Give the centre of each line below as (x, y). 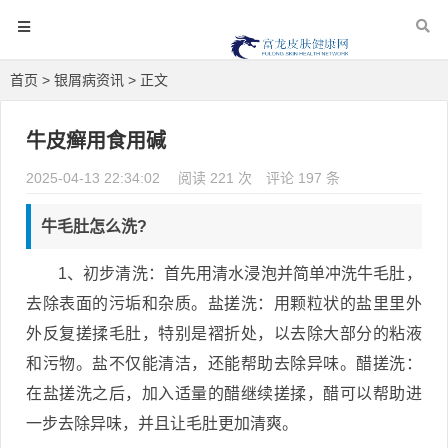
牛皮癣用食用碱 (96, 141)
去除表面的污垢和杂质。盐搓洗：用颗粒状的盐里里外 (224, 303)
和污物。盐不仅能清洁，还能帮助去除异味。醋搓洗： (224, 363)
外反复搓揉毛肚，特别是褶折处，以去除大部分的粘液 (224, 333)
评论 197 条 (303, 178)
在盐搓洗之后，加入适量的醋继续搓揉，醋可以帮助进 (224, 393)
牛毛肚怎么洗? (94, 226)
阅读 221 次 (217, 178)
